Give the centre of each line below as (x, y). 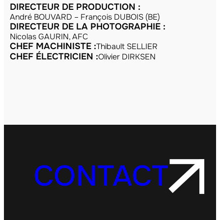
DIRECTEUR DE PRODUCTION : (75, 7)
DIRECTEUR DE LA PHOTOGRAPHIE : (88, 27)
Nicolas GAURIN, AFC (49, 37)
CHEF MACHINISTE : (53, 46)
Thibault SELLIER (127, 47)
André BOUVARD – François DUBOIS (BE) (85, 17)
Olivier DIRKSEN (127, 57)
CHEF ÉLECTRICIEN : (54, 57)
